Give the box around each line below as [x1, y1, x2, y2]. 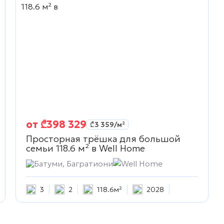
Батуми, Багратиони [33, 158, 113, 169]
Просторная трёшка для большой [25, 133, 180, 145]
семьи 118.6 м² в [25, 142, 96, 154]
